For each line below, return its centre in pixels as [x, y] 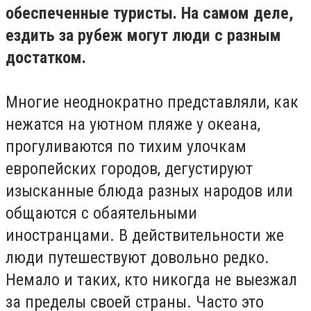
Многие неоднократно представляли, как [152, 102]
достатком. [46, 58]
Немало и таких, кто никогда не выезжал [151, 280]
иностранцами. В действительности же [145, 235]
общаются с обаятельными [101, 213]
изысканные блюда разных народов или [149, 191]
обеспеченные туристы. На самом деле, [150, 13]
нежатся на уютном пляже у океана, [133, 124]
